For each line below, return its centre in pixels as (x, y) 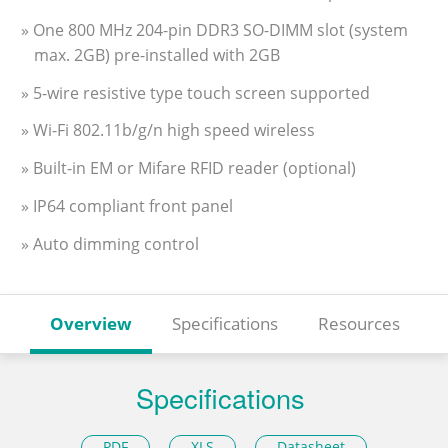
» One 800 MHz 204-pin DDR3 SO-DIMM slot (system (214, 29)
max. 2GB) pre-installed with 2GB (157, 54)
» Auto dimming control (110, 243)
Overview (91, 323)
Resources (359, 323)
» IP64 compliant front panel (127, 206)
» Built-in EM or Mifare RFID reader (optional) (188, 168)
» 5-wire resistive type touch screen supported (195, 92)
